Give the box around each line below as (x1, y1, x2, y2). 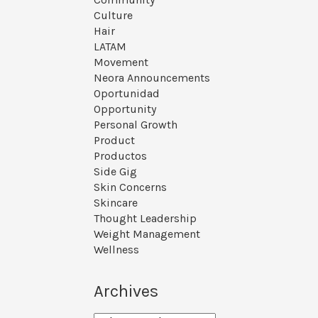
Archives (94, 281, 158, 301)
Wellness (94, 243, 139, 256)
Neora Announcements (94, 71, 210, 84)
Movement (94, 55, 148, 69)
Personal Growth (94, 118, 177, 131)
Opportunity (94, 102, 156, 116)
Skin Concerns (94, 180, 167, 194)
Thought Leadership (94, 212, 197, 225)
